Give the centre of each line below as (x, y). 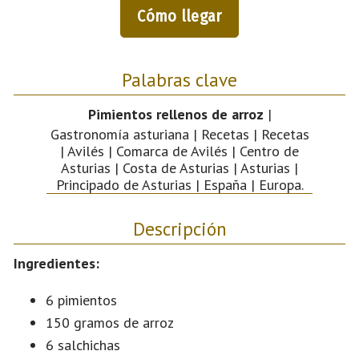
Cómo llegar (179, 16)
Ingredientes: (56, 263)
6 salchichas (83, 345)
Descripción (179, 228)
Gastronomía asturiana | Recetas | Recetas (179, 134)
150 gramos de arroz (110, 322)
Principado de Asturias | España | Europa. (179, 184)
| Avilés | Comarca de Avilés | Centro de (179, 151)
